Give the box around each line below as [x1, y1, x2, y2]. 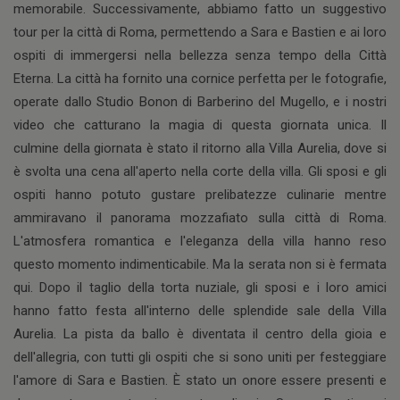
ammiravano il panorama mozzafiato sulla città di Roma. [13, 210, 387, 227]
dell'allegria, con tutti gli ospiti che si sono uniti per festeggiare [13, 349, 387, 366]
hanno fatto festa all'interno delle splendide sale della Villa [13, 303, 387, 320]
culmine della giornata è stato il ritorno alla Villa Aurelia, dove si [13, 140, 387, 157]
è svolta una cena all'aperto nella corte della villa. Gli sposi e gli [13, 163, 387, 180]
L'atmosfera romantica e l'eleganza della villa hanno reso [13, 233, 387, 250]
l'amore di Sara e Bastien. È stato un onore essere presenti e [13, 372, 387, 389]
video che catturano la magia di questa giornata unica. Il [13, 117, 387, 134]
